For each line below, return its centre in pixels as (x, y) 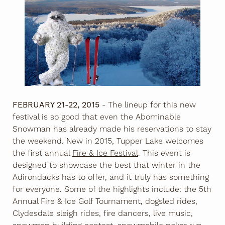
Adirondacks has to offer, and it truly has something (111, 178)
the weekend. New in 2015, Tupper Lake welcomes (108, 141)
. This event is (164, 153)
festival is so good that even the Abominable (97, 117)
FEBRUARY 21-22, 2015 (56, 105)
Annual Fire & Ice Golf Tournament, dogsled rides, (105, 202)
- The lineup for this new (148, 105)
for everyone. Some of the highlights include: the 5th (112, 190)
